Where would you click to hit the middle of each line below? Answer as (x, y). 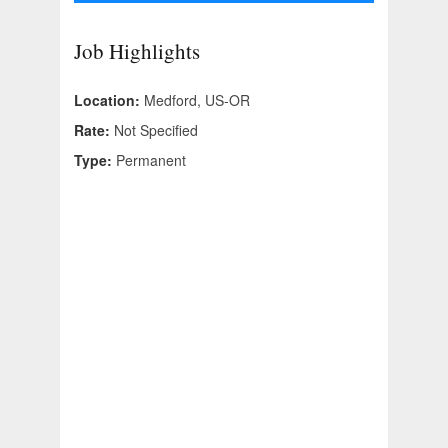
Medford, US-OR (197, 100)
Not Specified (156, 130)
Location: (109, 100)
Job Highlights (137, 51)
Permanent (151, 160)
